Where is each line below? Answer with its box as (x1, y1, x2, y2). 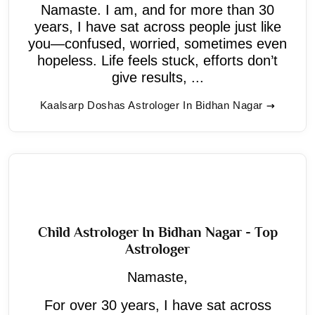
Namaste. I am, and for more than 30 (41, 1, 274, 18)
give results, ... (111, 69, 204, 85)
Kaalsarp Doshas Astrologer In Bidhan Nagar (39, 98, 264, 111)
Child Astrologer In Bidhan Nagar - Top (37, 224, 278, 240)
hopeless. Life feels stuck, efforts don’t (37, 52, 278, 68)
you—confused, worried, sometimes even (28, 35, 287, 51)
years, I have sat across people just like (34, 18, 281, 34)
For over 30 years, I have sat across (44, 297, 271, 313)
